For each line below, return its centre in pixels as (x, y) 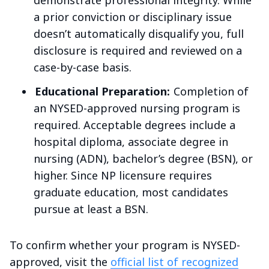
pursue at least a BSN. (91, 209)
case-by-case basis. (83, 68)
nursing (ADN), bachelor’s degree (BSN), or (143, 159)
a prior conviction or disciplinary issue (133, 17)
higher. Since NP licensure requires (123, 176)
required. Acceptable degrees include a (134, 125)
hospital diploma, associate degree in (131, 142)
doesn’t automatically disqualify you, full (139, 34)
